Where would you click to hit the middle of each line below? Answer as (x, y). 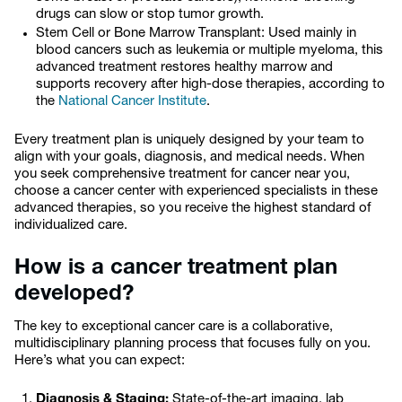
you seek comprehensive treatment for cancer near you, (182, 175)
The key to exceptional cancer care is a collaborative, (174, 327)
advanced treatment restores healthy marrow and (184, 68)
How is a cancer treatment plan (176, 268)
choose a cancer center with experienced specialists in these (196, 192)
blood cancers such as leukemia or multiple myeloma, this (210, 51)
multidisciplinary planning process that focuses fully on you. (192, 344)
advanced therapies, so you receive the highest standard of (192, 209)
